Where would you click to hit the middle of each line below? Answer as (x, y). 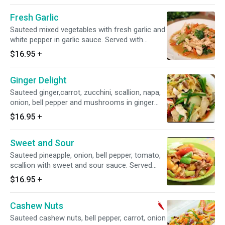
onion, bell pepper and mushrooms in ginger (82, 102)
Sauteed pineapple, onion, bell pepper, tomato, (85, 155)
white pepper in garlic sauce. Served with (77, 40)
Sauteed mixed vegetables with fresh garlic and (88, 30)
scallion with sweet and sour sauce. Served (81, 165)
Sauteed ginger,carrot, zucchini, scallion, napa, (85, 92)
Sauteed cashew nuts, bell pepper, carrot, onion (88, 218)
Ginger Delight (38, 80)
